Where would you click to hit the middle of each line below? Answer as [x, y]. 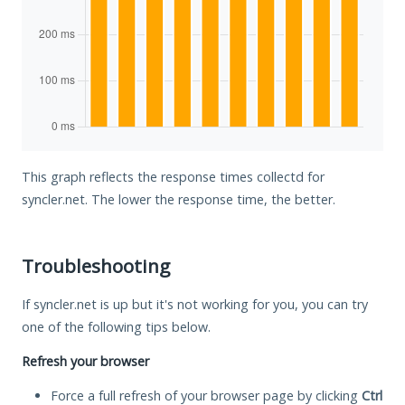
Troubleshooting [96, 265]
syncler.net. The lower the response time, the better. [179, 199]
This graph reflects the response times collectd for [173, 176]
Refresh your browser [85, 361]
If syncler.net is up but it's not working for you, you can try [195, 304]
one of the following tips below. [116, 326]
